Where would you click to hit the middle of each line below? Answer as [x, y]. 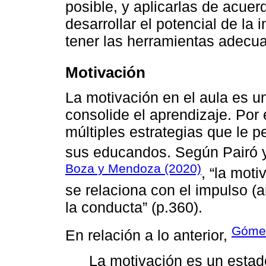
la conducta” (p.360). [134, 207]
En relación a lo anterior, [148, 235]
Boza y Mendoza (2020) [133, 168]
